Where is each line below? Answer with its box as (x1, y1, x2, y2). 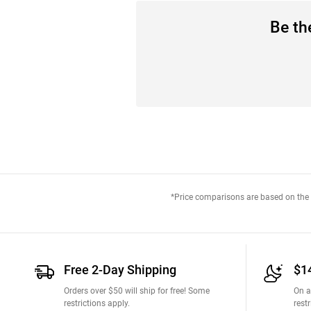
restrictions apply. (64, 298, 130, 308)
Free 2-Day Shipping (64, 262, 176, 277)
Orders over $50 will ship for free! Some (64, 285, 210, 296)
